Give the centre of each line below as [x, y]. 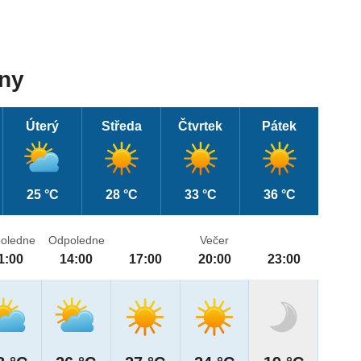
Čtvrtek [201, 127]
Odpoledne [76, 241]
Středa [121, 127]
